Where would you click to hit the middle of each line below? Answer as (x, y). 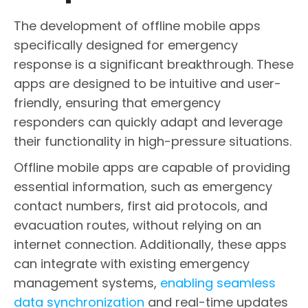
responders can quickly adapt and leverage (148, 122)
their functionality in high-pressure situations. (153, 141)
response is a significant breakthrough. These (154, 64)
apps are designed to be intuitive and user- (147, 83)
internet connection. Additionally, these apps (150, 244)
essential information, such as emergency (143, 186)
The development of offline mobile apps (137, 25)
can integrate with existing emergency (132, 263)
